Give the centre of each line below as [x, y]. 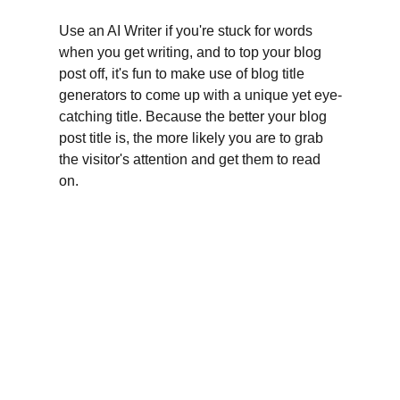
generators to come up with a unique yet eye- [200, 95]
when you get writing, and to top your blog [192, 52]
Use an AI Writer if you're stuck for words [187, 30]
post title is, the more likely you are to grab [193, 137]
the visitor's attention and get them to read [192, 159]
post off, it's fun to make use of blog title [183, 73]
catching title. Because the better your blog [195, 116]
